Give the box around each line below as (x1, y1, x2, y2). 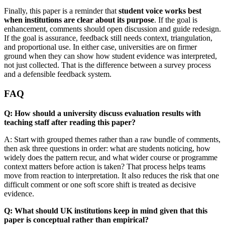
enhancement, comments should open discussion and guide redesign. (4, 25, 221, 34)
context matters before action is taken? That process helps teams (4, 162, 205, 171)
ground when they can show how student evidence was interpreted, (4, 52, 217, 61)
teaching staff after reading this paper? (4, 118, 136, 127)
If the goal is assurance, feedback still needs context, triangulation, (4, 34, 212, 43)
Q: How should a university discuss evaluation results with (4, 108, 201, 118)
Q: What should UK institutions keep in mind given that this (4, 206, 207, 215)
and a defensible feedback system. (4, 70, 111, 79)
